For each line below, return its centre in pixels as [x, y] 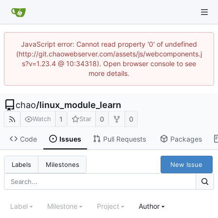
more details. [109, 73]
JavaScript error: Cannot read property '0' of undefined [109, 44]
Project [108, 206]
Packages [186, 139]
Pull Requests [124, 139]
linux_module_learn [80, 105]
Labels [21, 165]
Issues [70, 139]
